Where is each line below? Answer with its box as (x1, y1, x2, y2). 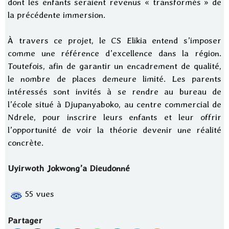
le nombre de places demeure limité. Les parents (8, 74, 221, 84)
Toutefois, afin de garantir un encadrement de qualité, (8, 61, 221, 71)
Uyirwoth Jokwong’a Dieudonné (8, 163, 130, 173)
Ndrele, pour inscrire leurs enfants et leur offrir (8, 112, 221, 122)
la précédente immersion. (8, 10, 105, 20)
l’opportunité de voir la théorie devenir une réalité (8, 125, 221, 135)
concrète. (8, 138, 43, 148)
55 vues (22, 189, 54, 199)
